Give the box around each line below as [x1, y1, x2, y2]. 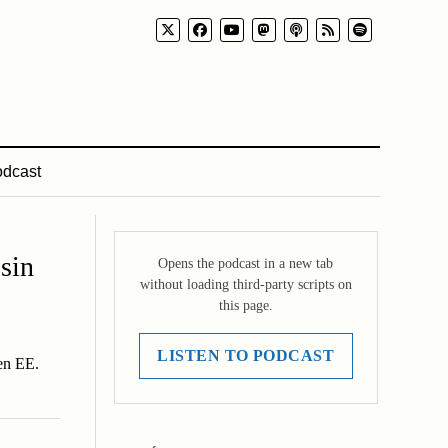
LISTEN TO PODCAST [157, 347, 335, 364]
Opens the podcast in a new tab [158, 256, 334, 271]
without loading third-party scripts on [139, 277, 352, 292]
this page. [218, 298, 273, 313]
